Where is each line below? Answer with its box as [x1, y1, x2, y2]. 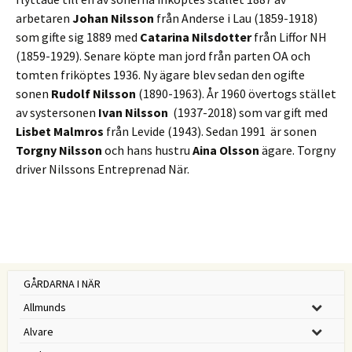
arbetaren [16, 10, 72, 26]
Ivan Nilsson [98, 104, 170, 120]
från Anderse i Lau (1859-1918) [154, 10, 317, 26]
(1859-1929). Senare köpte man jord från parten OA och [16, 48, 310, 64]
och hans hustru [102, 142, 192, 158]
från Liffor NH [251, 29, 327, 45]
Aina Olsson [192, 142, 259, 158]
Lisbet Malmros [16, 123, 104, 139]
